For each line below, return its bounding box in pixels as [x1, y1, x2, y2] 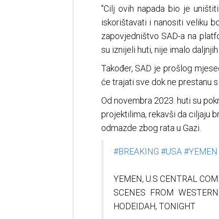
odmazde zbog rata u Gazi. [101, 123, 201, 133]
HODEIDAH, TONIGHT [113, 201, 196, 212]
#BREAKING [113, 147, 159, 157]
